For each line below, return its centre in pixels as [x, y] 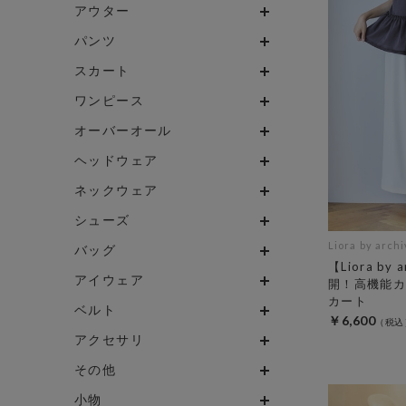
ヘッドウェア [116, 159]
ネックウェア [116, 189]
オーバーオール [123, 130]
